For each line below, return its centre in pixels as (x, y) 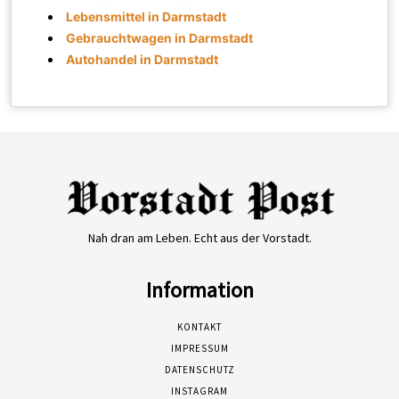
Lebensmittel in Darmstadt (147, 16)
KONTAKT (199, 327)
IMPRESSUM (199, 349)
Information (199, 290)
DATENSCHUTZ (199, 370)
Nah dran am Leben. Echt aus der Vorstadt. (199, 238)
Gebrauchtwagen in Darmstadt (160, 37)
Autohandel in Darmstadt (142, 59)
